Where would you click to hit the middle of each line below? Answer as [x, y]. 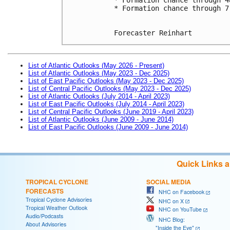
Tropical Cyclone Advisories [59, 199]
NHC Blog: [169, 219]
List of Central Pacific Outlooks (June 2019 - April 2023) [111, 111]
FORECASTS [45, 191]
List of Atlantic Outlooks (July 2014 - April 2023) [99, 96]
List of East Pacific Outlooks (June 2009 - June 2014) [108, 127]
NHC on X [169, 201]
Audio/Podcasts [44, 216]
